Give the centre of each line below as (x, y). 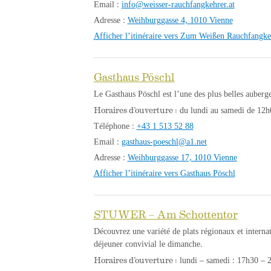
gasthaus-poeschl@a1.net (164, 142)
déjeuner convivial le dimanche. (148, 244)
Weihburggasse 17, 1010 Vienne (182, 157)
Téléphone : (115, 126)
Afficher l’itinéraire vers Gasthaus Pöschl (164, 173)
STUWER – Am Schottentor (165, 214)
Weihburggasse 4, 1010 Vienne (180, 20)
